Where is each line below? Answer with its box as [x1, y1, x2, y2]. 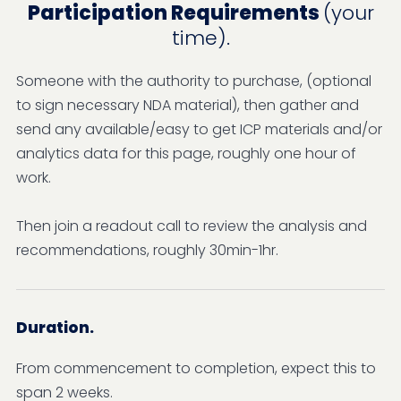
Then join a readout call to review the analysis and [16, 215, 367, 236]
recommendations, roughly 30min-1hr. [16, 239, 278, 260]
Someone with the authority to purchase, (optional [16, 70, 371, 91]
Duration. [16, 316, 94, 338]
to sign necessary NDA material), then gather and [16, 94, 359, 115]
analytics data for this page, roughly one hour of [16, 142, 356, 164]
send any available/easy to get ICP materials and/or [16, 118, 382, 140]
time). [171, 23, 230, 52]
